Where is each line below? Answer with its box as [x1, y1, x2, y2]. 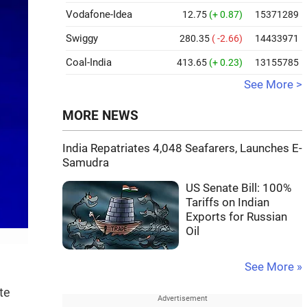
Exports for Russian [186, 210, 287, 223]
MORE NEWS [62, 108, 138, 123]
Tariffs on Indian [186, 196, 269, 209]
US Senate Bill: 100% [186, 182, 291, 195]
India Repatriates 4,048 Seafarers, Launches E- [62, 142, 302, 155]
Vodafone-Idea [66, 8, 132, 21]
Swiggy [66, 32, 98, 45]
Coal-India [66, 56, 112, 69]
